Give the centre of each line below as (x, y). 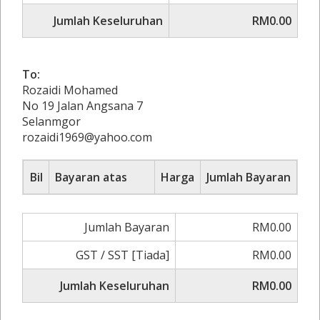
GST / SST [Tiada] (122, 255)
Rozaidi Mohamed (70, 90)
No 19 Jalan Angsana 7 (82, 106)
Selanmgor (51, 121)
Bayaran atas (91, 177)
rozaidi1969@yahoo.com (87, 137)
